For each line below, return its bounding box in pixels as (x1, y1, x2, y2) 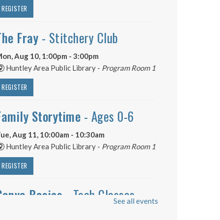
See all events (113, 196, 158, 205)
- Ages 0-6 (83, 107, 134, 125)
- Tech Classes (62, 185, 135, 204)
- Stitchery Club (38, 28, 118, 47)
